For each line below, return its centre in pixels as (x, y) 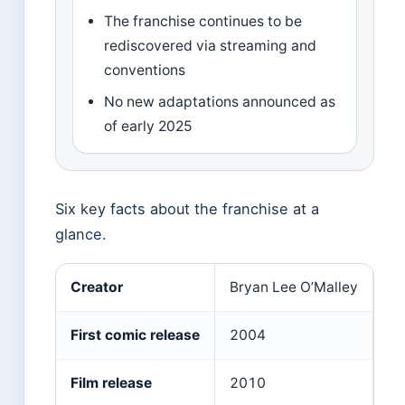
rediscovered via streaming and (211, 46)
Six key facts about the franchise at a (187, 209)
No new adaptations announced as (220, 102)
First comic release (135, 335)
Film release (111, 383)
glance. (81, 235)
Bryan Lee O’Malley (294, 287)
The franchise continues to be (203, 22)
